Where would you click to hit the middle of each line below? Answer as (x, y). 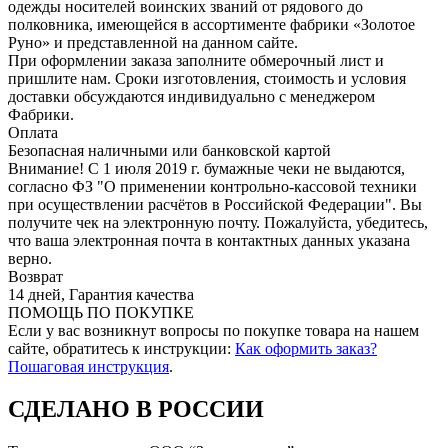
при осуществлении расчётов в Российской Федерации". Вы (215, 204)
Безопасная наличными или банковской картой (169, 150)
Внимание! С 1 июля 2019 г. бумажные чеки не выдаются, (206, 168)
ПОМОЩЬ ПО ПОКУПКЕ (101, 312)
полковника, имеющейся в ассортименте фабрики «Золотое (211, 24)
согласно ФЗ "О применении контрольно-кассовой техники (212, 186)
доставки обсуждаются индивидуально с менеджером (191, 96)
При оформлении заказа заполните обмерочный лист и (196, 60)
